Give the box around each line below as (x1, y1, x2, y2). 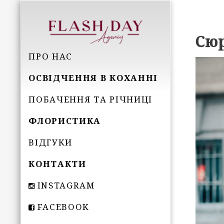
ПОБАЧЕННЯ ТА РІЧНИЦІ (28, 93, 152, 105)
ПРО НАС (28, 50, 73, 62)
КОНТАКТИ (28, 157, 86, 169)
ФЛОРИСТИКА (28, 114, 101, 126)
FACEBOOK (37, 200, 89, 212)
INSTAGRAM (37, 179, 95, 191)
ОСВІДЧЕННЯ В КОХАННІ (28, 71, 158, 83)
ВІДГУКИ (28, 136, 73, 148)
